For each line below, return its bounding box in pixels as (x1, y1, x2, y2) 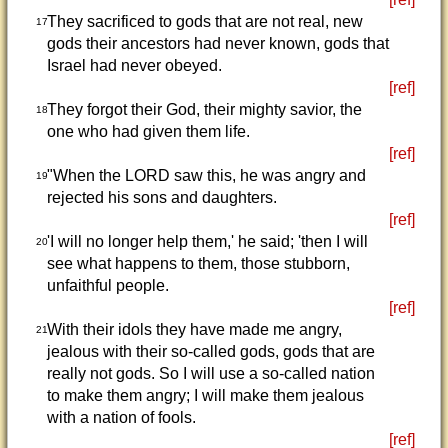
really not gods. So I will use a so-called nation (46, 365, 375, 382)
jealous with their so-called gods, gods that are (46, 343, 375, 360)
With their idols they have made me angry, (46, 321, 342, 338)
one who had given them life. (46, 123, 250, 140)
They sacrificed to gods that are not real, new (46, 13, 363, 30)
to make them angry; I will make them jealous (46, 387, 364, 404)
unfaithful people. (46, 277, 169, 294)
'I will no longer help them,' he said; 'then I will (46, 233, 368, 250)
